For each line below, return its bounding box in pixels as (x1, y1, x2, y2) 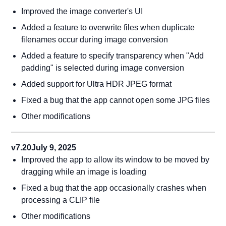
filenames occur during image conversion (21, 35, 168, 44)
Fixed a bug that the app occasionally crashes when (21, 184, 207, 192)
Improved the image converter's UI (21, 7, 143, 16)
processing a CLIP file (21, 196, 100, 204)
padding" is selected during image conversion (21, 64, 185, 72)
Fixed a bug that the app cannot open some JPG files (21, 96, 210, 104)
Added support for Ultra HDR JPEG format (21, 80, 172, 88)
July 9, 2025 (31, 143, 77, 152)
